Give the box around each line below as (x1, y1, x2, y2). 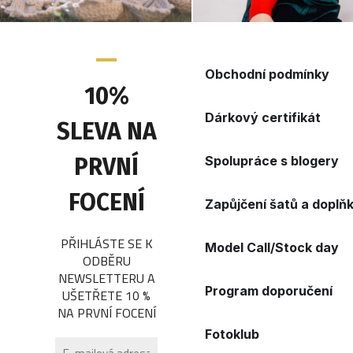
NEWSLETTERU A (58, 269, 155, 288)
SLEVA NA (56, 117, 157, 147)
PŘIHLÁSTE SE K (60, 234, 153, 254)
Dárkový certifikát (205, 110, 321, 126)
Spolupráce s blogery (205, 153, 340, 169)
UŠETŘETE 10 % (62, 286, 151, 306)
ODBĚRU (82, 251, 131, 271)
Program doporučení (205, 283, 333, 299)
